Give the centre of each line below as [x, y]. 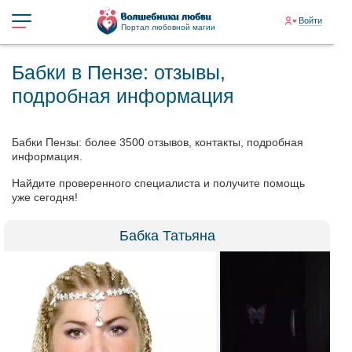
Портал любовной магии [169, 27]
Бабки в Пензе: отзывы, [119, 72]
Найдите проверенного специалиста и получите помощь [158, 183]
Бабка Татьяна [167, 236]
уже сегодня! [45, 197]
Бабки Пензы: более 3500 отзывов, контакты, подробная [158, 142]
